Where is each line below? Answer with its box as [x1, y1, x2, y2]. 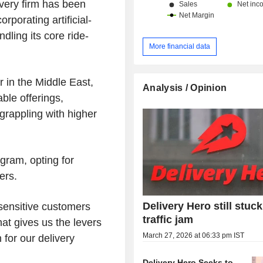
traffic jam [143, 213, 194, 225]
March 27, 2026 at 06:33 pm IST [143, 231, 245, 240]
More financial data [149, 42, 211, 50]
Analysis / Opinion [143, 82, 227, 93]
